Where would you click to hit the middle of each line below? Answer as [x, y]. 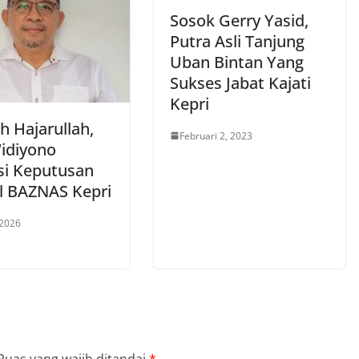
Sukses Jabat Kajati [240, 83]
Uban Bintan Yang [237, 62]
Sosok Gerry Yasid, [239, 20]
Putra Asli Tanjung [237, 41]
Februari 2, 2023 [216, 135]
